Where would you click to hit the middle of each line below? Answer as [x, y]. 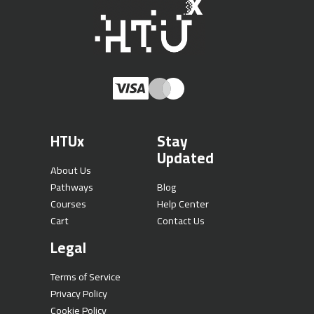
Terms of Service [85, 277]
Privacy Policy [78, 294]
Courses [68, 204]
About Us [70, 170]
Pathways [71, 187]
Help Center [183, 204]
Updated [185, 158]
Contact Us [181, 221]
